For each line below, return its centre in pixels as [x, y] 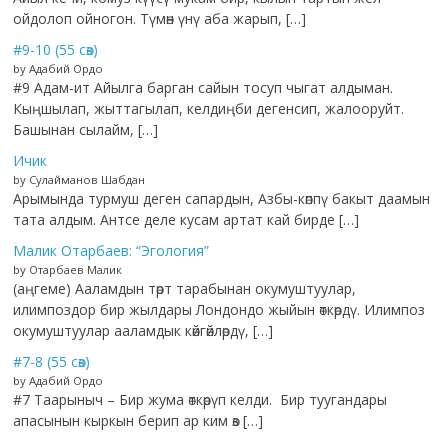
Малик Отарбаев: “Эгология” [111, 251]
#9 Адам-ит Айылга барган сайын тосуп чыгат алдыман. [203, 88]
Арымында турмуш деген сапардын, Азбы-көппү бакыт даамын [222, 199]
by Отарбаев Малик [68, 270]
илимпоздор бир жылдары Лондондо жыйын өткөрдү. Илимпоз [219, 310]
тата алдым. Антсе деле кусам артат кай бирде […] [186, 220]
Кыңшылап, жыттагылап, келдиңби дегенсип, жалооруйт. [209, 109]
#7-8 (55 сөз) [52, 362]
